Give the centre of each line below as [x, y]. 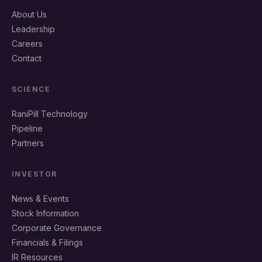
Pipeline [27, 128]
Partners [28, 143]
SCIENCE [31, 89]
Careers [27, 43]
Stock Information [45, 213]
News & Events [40, 198]
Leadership [33, 29]
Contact [27, 58]
